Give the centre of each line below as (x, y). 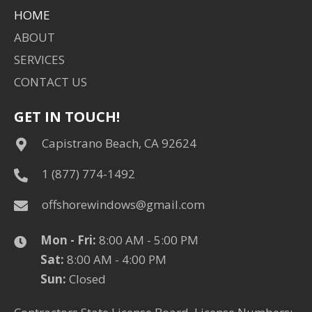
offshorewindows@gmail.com (123, 205)
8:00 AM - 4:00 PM (115, 260)
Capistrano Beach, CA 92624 (119, 143)
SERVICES (39, 60)
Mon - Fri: (68, 240)
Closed (86, 279)
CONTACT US (50, 82)
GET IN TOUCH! (67, 117)
